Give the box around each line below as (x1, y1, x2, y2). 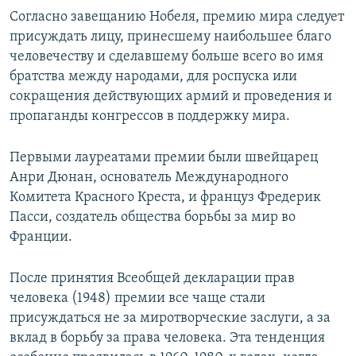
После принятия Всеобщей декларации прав (10, 271, 295, 287)
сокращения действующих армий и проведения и (10, 89, 332, 105)
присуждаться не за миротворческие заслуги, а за (10, 311, 331, 327)
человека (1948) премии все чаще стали (10, 291, 265, 307)
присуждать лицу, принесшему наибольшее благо (10, 29, 331, 45)
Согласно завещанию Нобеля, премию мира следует (10, 10, 344, 25)
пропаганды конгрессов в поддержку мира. (10, 109, 290, 125)
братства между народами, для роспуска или (10, 69, 297, 85)
